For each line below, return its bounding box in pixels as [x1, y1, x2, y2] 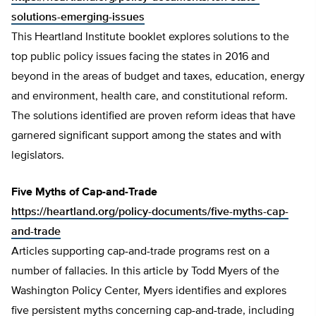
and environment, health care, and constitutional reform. [11, 91, 288, 103]
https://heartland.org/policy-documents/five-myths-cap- [11, 207, 288, 219]
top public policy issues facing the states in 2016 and [11, 51, 269, 63]
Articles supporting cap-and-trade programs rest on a [11, 246, 269, 258]
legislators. [11, 150, 64, 162]
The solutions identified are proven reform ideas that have [11, 111, 296, 123]
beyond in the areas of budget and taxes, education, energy [11, 71, 305, 83]
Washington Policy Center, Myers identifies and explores [11, 286, 286, 298]
